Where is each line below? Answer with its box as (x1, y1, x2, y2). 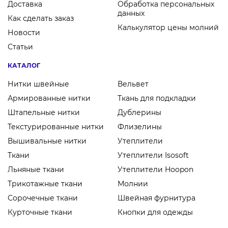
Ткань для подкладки (118, 94, 196, 103)
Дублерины (118, 108, 161, 117)
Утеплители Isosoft (118, 151, 189, 160)
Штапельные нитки (8, 108, 80, 117)
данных (118, 9, 145, 18)
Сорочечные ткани (8, 193, 78, 203)
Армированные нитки (8, 94, 91, 103)
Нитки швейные (8, 79, 69, 89)
